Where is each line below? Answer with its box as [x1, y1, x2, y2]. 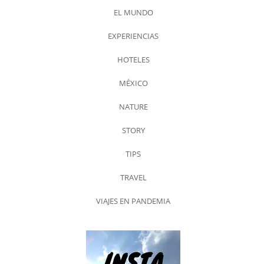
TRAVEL [120, 172, 147, 183]
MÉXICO [118, 78, 148, 89]
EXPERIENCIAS [108, 31, 159, 42]
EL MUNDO [113, 7, 153, 18]
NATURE [118, 101, 148, 113]
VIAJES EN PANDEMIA [96, 196, 170, 207]
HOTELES [117, 54, 150, 65]
